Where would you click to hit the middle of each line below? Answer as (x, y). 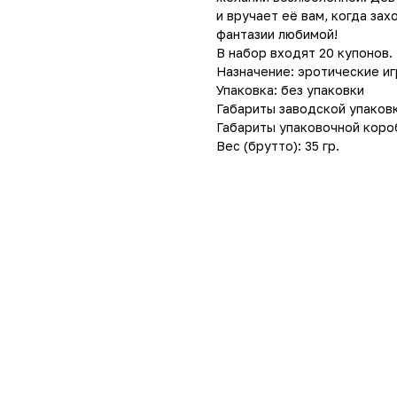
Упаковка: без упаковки (290, 90)
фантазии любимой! (277, 34)
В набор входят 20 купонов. (304, 52)
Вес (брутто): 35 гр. (278, 145)
